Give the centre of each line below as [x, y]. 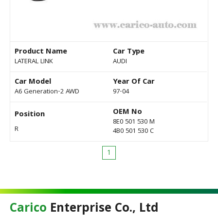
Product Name [41, 52]
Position [30, 115]
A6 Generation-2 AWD [47, 92]
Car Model [33, 82]
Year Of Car [134, 82]
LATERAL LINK [34, 62]
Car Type [129, 52]
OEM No [127, 113]
